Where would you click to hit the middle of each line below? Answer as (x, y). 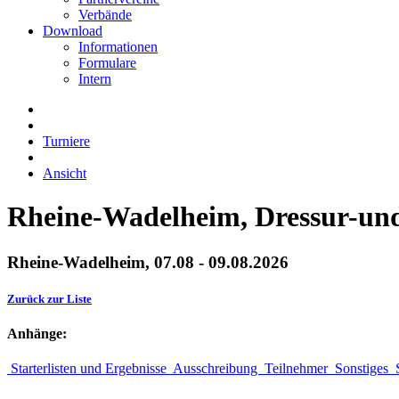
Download (73, 31)
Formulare (107, 63)
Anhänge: (37, 334)
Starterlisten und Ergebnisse (89, 369)
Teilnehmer (296, 369)
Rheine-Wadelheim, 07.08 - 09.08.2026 (148, 262)
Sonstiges (362, 369)
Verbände (105, 15)
